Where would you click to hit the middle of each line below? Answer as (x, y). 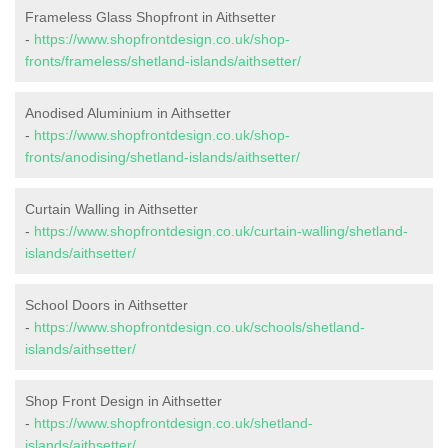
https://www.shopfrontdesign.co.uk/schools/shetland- (199, 327)
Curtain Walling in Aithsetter (111, 209)
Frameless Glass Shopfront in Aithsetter (150, 17)
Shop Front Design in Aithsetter (123, 401)
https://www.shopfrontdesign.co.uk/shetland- (173, 423)
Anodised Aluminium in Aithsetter (128, 113)
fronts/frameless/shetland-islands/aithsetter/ (163, 61)
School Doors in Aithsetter (106, 305)
